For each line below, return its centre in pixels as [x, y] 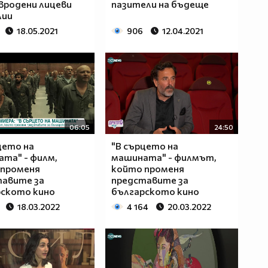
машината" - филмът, [164, 157]
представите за [150, 180]
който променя [147, 169]
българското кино [155, 191]
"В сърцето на [144, 146]
